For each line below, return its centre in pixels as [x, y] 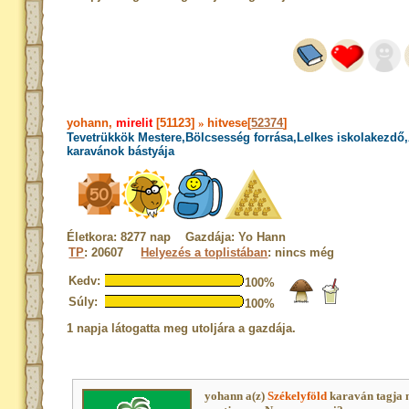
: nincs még [301, 252]
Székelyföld [298, 396]
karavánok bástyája [121, 151]
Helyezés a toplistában [204, 252]
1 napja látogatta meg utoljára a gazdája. [182, 328]
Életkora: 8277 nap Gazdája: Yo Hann [177, 237]
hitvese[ [230, 123]
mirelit [135, 123]
